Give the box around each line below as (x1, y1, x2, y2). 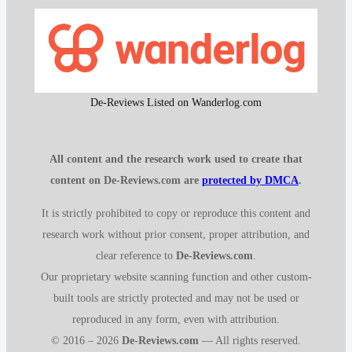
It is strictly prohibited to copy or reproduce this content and (42, 206, 310, 219)
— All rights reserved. (199, 333, 301, 346)
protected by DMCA (202, 174, 299, 187)
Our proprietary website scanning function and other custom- (40, 269, 312, 283)
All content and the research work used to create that (49, 152, 302, 166)
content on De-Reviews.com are (50, 174, 202, 187)
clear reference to (96, 248, 176, 262)
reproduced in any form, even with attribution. (72, 312, 280, 325)
